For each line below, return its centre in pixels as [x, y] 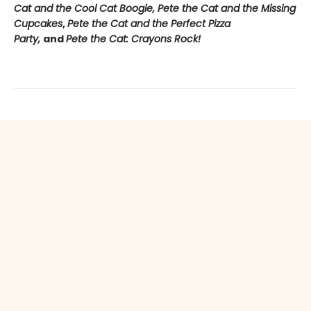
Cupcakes [38, 24]
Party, [28, 39]
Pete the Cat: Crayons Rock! [133, 39]
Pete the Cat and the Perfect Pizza [149, 24]
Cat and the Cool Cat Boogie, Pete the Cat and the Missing [155, 8]
